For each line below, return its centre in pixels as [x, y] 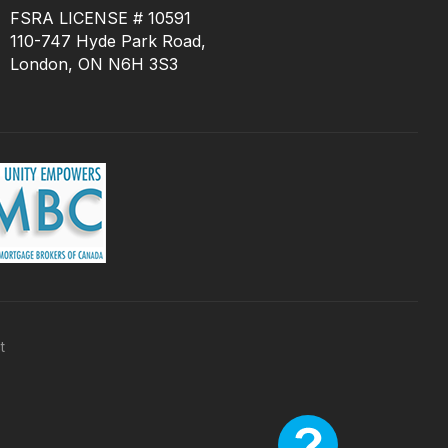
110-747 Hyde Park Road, [108, 41]
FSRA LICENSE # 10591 [105, 18]
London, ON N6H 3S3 [94, 64]
